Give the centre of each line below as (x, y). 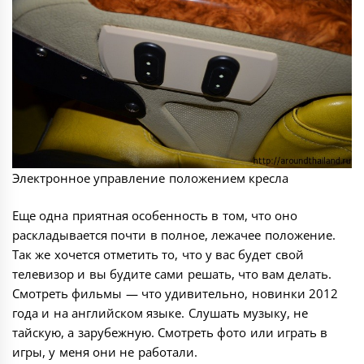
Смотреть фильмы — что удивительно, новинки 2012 (175, 294)
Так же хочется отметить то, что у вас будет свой (158, 255)
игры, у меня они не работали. (105, 352)
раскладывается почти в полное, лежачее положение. (174, 235)
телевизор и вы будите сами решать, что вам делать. (172, 274)
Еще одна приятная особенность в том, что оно (155, 216)
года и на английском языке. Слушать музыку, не (160, 313)
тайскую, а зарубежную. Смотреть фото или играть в (170, 333)
